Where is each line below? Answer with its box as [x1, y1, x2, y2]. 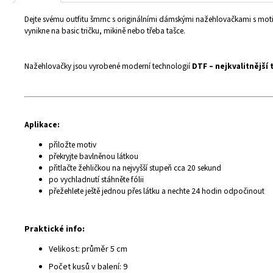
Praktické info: [24, 223, 85, 235]
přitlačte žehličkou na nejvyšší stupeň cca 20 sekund [49, 162, 221, 174]
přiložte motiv [49, 139, 96, 151]
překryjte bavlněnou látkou [49, 151, 138, 162]
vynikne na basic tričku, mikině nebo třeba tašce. [24, 25, 185, 37]
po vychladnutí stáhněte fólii [49, 174, 144, 185]
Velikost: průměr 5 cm [49, 243, 127, 255]
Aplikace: [24, 119, 60, 130]
